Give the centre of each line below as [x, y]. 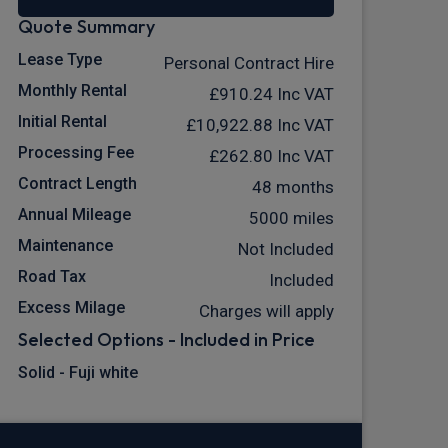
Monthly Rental [72, 91]
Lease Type [60, 60]
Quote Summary [86, 27]
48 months [293, 187]
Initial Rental [62, 122]
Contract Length [77, 184]
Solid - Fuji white [78, 373]
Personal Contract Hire [249, 63]
